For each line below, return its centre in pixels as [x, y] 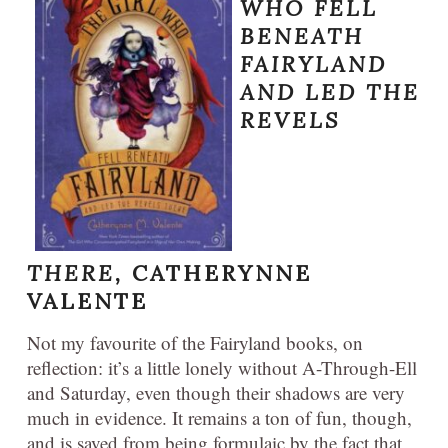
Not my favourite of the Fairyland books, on [195, 343]
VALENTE [87, 301]
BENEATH [302, 35]
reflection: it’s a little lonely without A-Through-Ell [222, 368]
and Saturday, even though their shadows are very [216, 393]
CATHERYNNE [222, 273]
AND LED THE [330, 91]
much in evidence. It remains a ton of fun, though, [219, 418]
